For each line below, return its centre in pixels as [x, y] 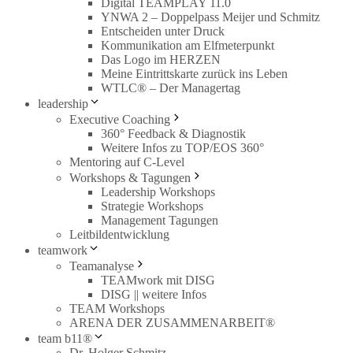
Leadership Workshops [158, 191]
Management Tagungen [160, 220]
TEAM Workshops [117, 308]
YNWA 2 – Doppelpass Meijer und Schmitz [210, 17]
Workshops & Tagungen [130, 177]
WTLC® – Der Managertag [171, 87]
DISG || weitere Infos [154, 294]
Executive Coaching [120, 119]
